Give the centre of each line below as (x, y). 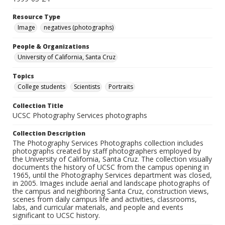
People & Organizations (51, 47)
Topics (23, 76)
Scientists (87, 87)
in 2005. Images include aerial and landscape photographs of (111, 183)
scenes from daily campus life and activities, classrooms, (105, 199)
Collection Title (38, 106)
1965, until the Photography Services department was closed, (112, 175)
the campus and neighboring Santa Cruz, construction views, (111, 191)
